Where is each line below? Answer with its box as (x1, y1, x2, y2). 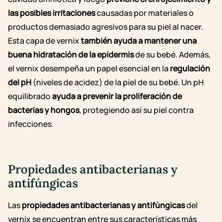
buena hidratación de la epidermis (8, 49, 134, 60)
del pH (8, 76, 31, 88)
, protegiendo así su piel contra (79, 104, 194, 115)
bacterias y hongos (8, 104, 79, 115)
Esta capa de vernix (8, 35, 81, 46)
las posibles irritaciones (8, 7, 95, 18)
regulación (170, 62, 210, 74)
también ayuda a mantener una (81, 35, 197, 46)
